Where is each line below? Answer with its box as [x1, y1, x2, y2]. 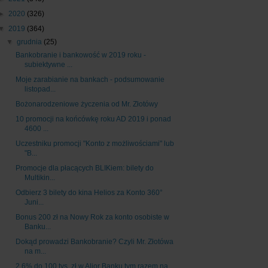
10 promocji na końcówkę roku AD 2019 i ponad [15, 115, 171, 124]
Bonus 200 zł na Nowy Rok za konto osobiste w [15, 213, 169, 222]
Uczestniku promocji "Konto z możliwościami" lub [15, 139, 174, 148]
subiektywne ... [24, 60, 72, 69]
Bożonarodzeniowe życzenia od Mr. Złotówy [15, 100, 158, 109]
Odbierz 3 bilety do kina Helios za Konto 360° [15, 188, 163, 197]
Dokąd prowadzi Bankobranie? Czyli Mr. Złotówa [15, 237, 173, 246]
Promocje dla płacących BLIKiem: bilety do [15, 164, 154, 173]
